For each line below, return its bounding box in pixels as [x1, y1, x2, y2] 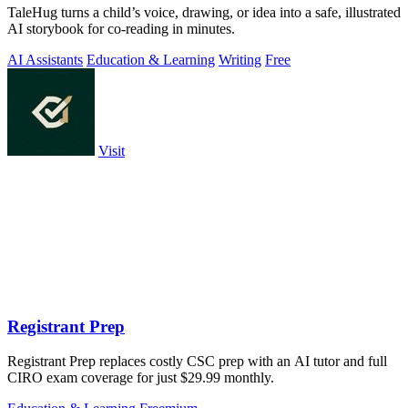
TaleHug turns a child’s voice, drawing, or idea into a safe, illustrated [7, 5, 401, 21]
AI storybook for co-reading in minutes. [7, 21, 235, 37]
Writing [219, 52, 261, 68]
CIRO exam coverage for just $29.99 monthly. [7, 370, 274, 386]
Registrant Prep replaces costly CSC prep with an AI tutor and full [7, 353, 387, 370]
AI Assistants [7, 52, 83, 68]
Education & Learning [87, 52, 215, 68]
